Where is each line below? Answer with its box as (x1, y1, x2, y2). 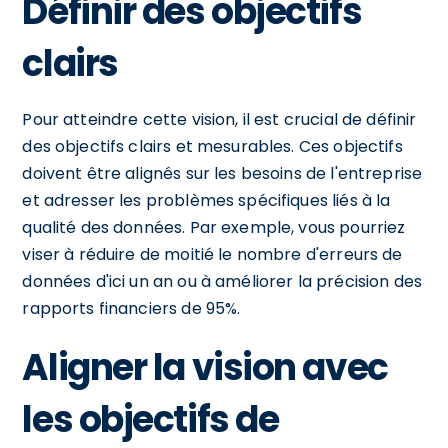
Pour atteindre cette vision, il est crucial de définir (22, 107, 417, 131)
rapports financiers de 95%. (22, 296, 241, 320)
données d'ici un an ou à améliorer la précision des (22, 269, 423, 293)
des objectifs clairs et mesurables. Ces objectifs (22, 134, 403, 158)
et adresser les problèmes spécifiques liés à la (22, 188, 391, 212)
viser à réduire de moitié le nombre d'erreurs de (22, 242, 403, 266)
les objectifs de (22, 393, 279, 445)
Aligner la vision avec (22, 341, 388, 393)
